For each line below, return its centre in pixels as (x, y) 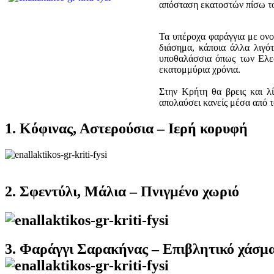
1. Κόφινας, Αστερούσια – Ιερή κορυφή (126, 129)
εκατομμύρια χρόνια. (200, 70)
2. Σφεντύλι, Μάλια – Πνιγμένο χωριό (122, 191)
